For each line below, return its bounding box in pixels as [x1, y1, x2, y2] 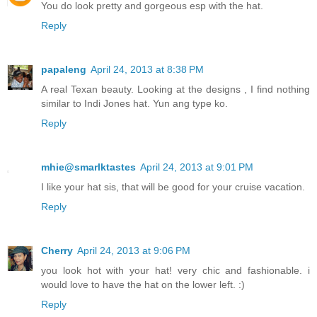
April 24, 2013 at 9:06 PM [77, 245, 190, 257]
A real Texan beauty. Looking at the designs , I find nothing [41, 83, 310, 96]
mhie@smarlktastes [41, 161, 136, 173]
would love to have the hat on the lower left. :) [41, 279, 245, 291]
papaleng [41, 64, 86, 76]
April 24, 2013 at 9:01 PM [140, 161, 253, 173]
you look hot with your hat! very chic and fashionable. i [41, 265, 310, 277]
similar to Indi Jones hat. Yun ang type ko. [41, 98, 228, 110]
